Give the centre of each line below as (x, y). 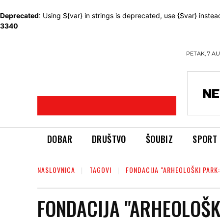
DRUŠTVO (109, 139)
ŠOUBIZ (159, 139)
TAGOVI (100, 170)
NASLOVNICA (56, 170)
